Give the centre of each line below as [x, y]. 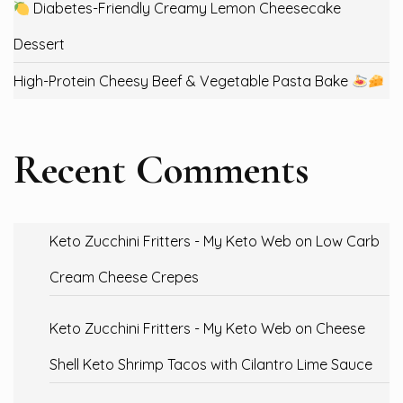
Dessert [39, 45]
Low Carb [348, 242]
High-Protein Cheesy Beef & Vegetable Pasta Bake [183, 81]
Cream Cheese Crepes [124, 278]
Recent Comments [161, 170]
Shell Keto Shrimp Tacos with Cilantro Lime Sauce [211, 365]
